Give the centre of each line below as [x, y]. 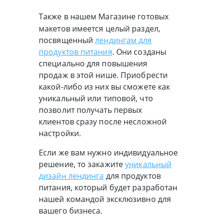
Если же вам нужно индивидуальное [108, 153]
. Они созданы [139, 52]
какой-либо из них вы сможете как [105, 87]
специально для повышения [93, 64]
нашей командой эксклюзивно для [105, 199]
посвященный [67, 40]
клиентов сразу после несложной [103, 122]
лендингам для [124, 40]
